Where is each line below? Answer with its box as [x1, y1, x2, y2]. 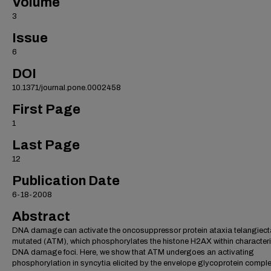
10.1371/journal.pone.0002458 [12, 83, 121, 92]
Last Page [12, 138, 80, 152]
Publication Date [12, 174, 120, 188]
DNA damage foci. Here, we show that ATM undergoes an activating [12, 248, 254, 256]
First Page [12, 102, 80, 117]
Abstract [12, 209, 70, 224]
